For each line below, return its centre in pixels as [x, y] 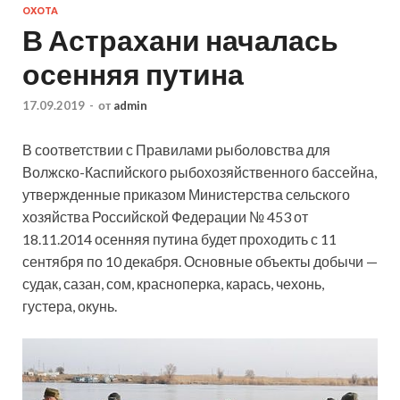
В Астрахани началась [180, 39]
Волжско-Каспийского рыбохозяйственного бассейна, [200, 172]
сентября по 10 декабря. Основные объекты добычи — [200, 262]
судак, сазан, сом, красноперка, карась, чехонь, [173, 284]
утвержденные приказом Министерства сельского [186, 195]
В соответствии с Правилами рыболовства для [176, 150]
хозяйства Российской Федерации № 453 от [165, 217]
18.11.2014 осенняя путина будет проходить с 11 [179, 239]
